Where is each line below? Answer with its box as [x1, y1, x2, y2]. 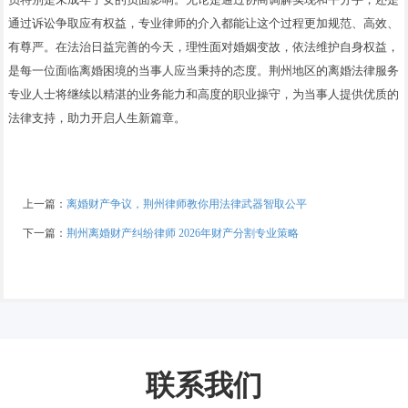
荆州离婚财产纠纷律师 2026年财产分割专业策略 [66, 226, 299, 240]
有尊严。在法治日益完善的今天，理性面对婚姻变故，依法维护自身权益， [8, 39, 400, 54]
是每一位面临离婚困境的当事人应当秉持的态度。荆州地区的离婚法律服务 [8, 63, 400, 77]
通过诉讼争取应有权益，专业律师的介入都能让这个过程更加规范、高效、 [8, 15, 400, 30]
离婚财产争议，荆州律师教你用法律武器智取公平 [66, 197, 307, 210]
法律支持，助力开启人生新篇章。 [8, 110, 187, 125]
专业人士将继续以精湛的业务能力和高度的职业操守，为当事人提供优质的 [8, 87, 400, 101]
